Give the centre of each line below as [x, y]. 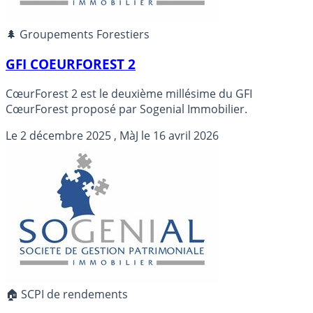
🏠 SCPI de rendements [67, 294]
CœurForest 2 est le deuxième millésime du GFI [129, 93]
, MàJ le [132, 135]
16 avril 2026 [186, 135]
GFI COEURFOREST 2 [71, 64]
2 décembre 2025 [66, 135]
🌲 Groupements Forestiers [78, 35]
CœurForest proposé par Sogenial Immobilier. [126, 109]
